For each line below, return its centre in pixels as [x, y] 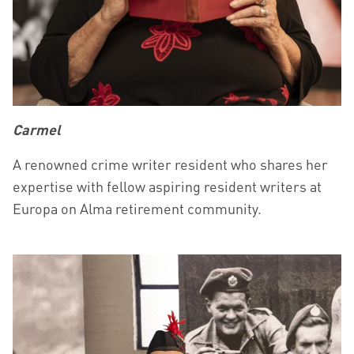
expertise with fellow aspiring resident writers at [167, 186]
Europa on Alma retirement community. [137, 209]
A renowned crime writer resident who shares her [170, 164]
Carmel [37, 130]
